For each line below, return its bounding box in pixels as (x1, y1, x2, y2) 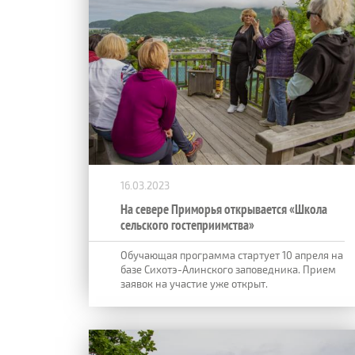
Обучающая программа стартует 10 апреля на (120, 248, 343, 261)
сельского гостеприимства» (120, 216, 254, 234)
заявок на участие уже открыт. (120, 277, 268, 290)
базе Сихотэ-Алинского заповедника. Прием (120, 262, 336, 276)
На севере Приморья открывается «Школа (120, 200, 327, 218)
